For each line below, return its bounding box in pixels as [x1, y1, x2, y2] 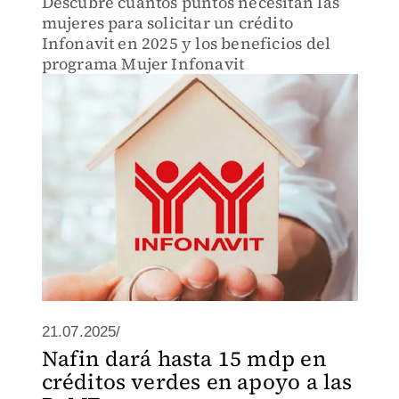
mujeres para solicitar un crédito [41, 12, 294, 34]
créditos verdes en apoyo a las [41, 367, 353, 396]
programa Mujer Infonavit [41, 53, 245, 75]
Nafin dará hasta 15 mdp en [41, 344, 326, 373]
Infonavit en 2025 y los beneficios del [41, 32, 331, 54]
